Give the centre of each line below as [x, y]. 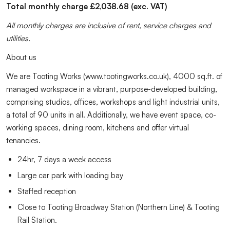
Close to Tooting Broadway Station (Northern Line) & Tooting [119, 207]
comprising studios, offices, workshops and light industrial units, [113, 102]
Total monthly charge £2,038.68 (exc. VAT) [87, 6]
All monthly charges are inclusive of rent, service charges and [109, 25]
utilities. [18, 38]
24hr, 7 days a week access [64, 159]
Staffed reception [47, 191]
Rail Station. [37, 220]
